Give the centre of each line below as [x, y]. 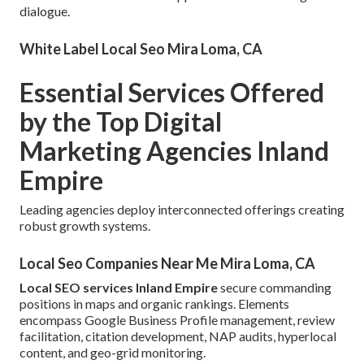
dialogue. [45, 11]
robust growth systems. [85, 226]
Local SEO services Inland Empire [119, 288]
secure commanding [275, 288]
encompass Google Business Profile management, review [177, 320]
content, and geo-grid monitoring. [113, 353]
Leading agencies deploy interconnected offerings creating [182, 210]
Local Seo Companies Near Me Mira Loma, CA [167, 264]
